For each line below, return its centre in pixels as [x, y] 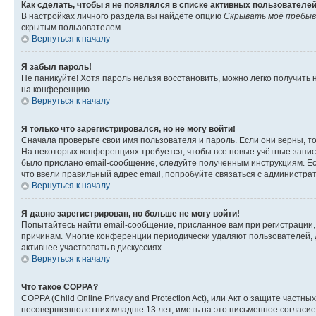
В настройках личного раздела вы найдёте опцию [122, 16]
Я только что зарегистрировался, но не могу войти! [128, 129]
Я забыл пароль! [56, 67]
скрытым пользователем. [72, 27]
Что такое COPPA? [60, 287]
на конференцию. [56, 89]
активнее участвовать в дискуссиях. [92, 247]
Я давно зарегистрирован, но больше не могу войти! [130, 213]
